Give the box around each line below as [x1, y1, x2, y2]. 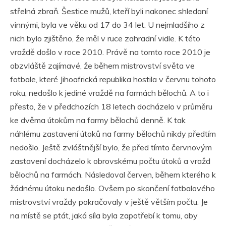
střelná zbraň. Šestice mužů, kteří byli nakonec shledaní [10, 6, 208, 16]
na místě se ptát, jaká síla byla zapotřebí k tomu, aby [10, 210, 198, 220]
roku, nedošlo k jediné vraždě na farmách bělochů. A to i [10, 87, 209, 98]
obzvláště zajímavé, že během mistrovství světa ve [10, 60, 195, 71]
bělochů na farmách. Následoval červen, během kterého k [10, 169, 216, 180]
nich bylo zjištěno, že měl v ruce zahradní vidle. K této [10, 33, 200, 43]
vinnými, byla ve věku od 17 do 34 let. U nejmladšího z [10, 19, 205, 30]
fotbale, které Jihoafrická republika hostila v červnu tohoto [10, 74, 216, 84]
